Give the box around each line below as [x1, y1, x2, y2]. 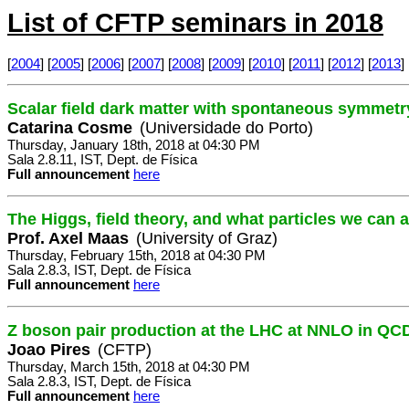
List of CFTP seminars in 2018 [7, 7, 383, 37]
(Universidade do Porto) [140, 118, 313, 137]
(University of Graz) [136, 229, 278, 248]
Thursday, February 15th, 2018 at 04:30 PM [7, 248, 266, 264]
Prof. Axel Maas [7, 229, 129, 248]
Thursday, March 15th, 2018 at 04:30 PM [7, 359, 250, 374]
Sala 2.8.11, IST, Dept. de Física [7, 152, 197, 167]
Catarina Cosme [7, 118, 132, 137]
